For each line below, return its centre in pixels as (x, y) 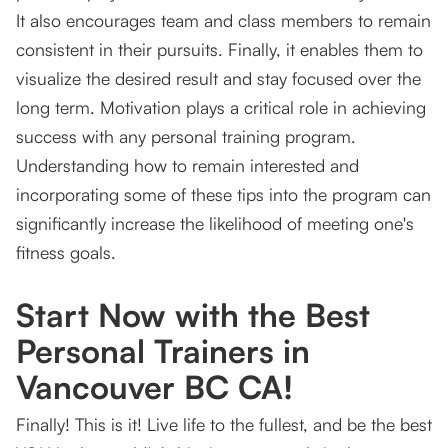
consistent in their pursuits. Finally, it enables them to (219, 49)
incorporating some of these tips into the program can (223, 194)
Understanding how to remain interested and (187, 165)
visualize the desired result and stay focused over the (218, 78)
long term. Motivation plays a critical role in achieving (221, 107)
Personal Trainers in (163, 351)
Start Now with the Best (193, 315)
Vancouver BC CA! (154, 387)
